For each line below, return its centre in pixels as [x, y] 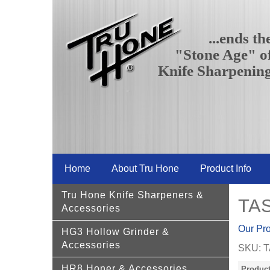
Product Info [226, 168]
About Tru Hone [145, 168]
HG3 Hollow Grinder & [115, 232]
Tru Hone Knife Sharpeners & [133, 195]
